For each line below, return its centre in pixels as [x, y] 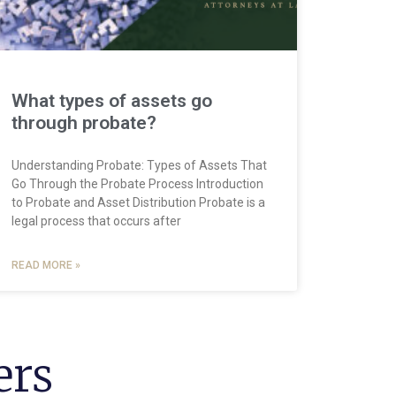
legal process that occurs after [96, 221]
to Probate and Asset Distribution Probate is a [138, 202]
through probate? [84, 122]
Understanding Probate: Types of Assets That [139, 165]
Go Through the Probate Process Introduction [137, 183]
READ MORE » [46, 265]
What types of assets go [111, 100]
